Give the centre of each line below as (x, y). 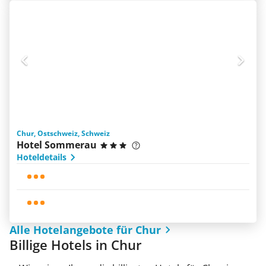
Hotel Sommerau (57, 145)
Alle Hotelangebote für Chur (85, 230)
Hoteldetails (42, 157)
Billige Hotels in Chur (76, 245)
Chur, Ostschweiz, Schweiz (63, 133)
